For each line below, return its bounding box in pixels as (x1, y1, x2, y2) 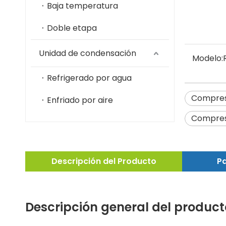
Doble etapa (47, 22, 97, 34)
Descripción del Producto (51, 155, 156, 167)
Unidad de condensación (39, 47, 136, 59)
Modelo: (192, 52, 223, 64)
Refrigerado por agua (47, 72, 132, 84)
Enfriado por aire (47, 94, 113, 106)
